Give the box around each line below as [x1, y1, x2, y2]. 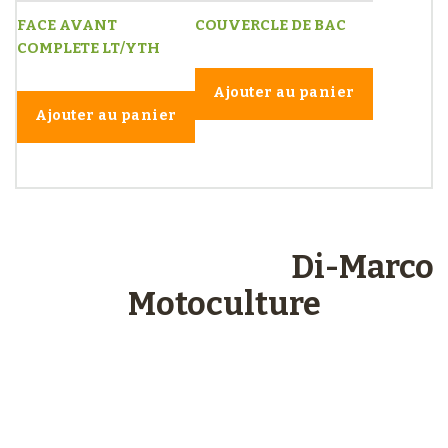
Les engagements [14, 248, 285, 287]
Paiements [234, 386, 331, 410]
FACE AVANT [17, 16, 117, 35]
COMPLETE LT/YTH [17, 39, 160, 58]
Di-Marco [285, 248, 434, 287]
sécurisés [234, 408, 321, 432]
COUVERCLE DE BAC [195, 16, 346, 35]
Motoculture [127, 285, 321, 324]
